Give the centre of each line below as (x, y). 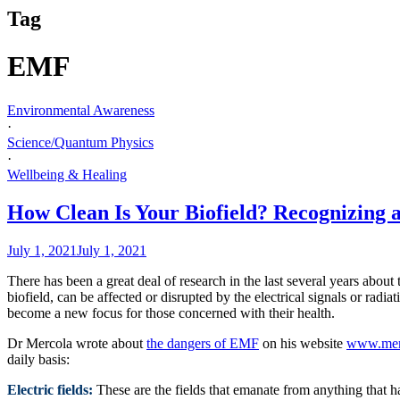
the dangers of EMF (203, 343)
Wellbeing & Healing (67, 174)
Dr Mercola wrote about (77, 343)
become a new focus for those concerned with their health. (171, 312)
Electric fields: (50, 389)
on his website (303, 343)
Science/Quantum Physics (80, 142)
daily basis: (38, 359)
